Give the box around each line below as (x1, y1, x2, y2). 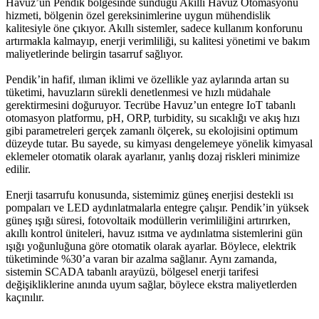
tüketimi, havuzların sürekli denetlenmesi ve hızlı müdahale (6, 85, 271, 98)
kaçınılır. (6, 291, 44, 303)
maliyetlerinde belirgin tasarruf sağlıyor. (6, 47, 183, 60)
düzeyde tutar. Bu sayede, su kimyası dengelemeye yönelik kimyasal (6, 137, 313, 150)
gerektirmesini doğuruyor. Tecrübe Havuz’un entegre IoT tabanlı (6, 98, 296, 111)
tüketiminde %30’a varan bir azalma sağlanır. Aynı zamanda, (6, 252, 277, 265)
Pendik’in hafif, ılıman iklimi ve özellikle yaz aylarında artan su (6, 73, 289, 85)
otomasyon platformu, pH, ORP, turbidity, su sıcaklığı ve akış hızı (6, 111, 300, 124)
